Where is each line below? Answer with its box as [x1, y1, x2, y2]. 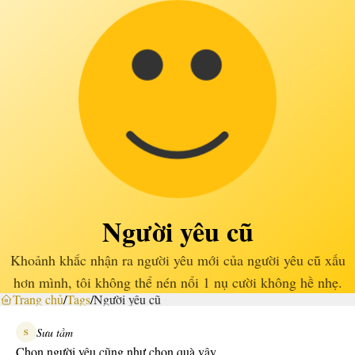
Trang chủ [13, 291, 63, 307]
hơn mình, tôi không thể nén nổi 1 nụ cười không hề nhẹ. [13, 273, 342, 292]
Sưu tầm [36, 324, 73, 340]
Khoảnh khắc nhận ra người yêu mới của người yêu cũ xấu [10, 250, 345, 269]
